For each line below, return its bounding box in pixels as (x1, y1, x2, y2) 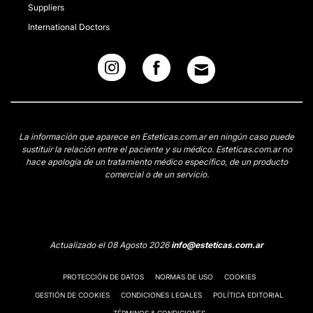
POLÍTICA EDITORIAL (213, 290, 284, 299)
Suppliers (28, 1, 64, 13)
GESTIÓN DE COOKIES (35, 290, 110, 299)
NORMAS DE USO (155, 272, 213, 281)
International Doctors (28, 21, 110, 32)
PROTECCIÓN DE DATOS (63, 272, 144, 281)
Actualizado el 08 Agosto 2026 (50, 239, 171, 250)
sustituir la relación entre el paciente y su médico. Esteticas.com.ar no (21, 143, 292, 154)
